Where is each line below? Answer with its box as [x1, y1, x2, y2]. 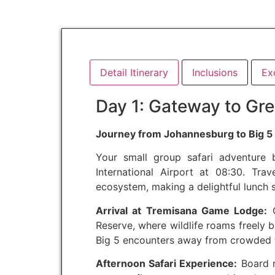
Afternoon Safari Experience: [96, 257, 238, 269]
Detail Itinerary [100, 66, 168, 79]
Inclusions [192, 66, 238, 79]
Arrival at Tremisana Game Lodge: [96, 204, 268, 217]
